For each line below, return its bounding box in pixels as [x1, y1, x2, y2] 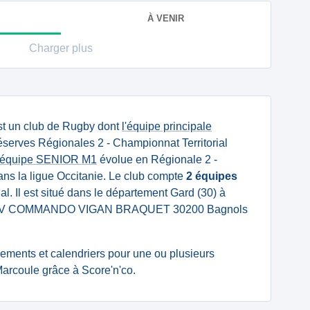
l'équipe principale [122, 120, 212, 132]
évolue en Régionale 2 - [97, 154, 217, 165]
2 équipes [186, 170, 237, 182]
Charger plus [29, 42, 93, 54]
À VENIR [147, 12, 184, 24]
